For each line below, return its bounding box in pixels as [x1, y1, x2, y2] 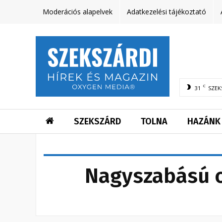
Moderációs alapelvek [43, 7, 112, 16]
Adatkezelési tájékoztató [127, 7, 206, 16]
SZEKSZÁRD [74, 115, 121, 127]
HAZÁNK [187, 115, 221, 127]
